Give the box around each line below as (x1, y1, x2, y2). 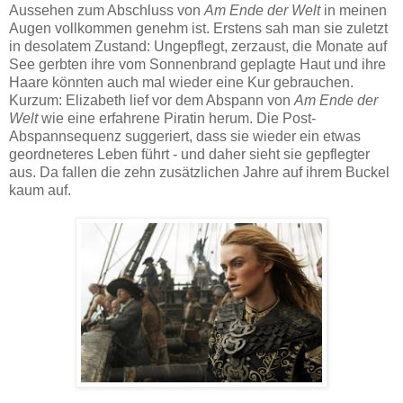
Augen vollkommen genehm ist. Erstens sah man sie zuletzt (9, 21, 388, 37)
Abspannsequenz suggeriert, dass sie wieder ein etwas (9, 129, 361, 145)
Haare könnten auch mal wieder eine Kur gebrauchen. (9, 75, 354, 91)
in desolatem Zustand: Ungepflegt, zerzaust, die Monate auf (9, 39, 387, 55)
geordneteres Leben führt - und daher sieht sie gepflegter (9, 147, 370, 163)
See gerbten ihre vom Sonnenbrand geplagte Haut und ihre (9, 57, 386, 73)
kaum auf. (9, 183, 71, 199)
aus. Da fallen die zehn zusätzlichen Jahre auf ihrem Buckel (9, 165, 390, 181)
